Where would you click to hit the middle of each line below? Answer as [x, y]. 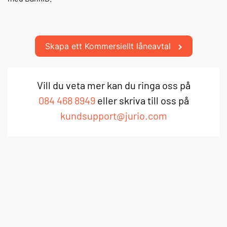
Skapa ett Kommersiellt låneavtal [109, 46]
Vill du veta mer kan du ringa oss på [113, 85]
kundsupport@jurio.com [113, 115]
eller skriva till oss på [142, 100]
